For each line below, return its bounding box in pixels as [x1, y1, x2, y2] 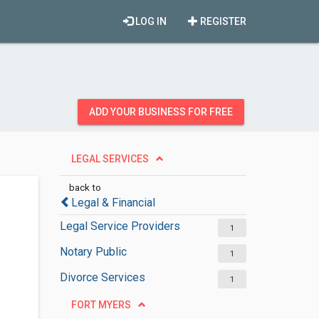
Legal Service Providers [59, 219, 180, 233]
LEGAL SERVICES [70, 153, 149, 164]
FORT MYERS [70, 299, 131, 310]
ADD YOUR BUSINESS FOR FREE [89, 106, 233, 117]
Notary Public [59, 245, 127, 258]
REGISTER [198, 16, 246, 27]
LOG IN [133, 16, 167, 27]
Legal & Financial [70, 196, 155, 209]
